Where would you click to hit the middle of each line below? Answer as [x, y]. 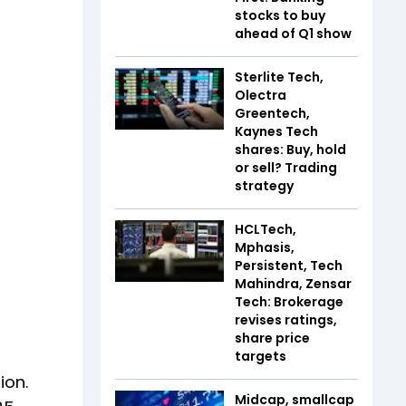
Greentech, [272, 113]
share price [272, 338]
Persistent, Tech [289, 266]
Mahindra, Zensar [293, 284]
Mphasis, [265, 247]
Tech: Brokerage [289, 302]
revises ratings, [286, 320]
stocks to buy [280, 15]
